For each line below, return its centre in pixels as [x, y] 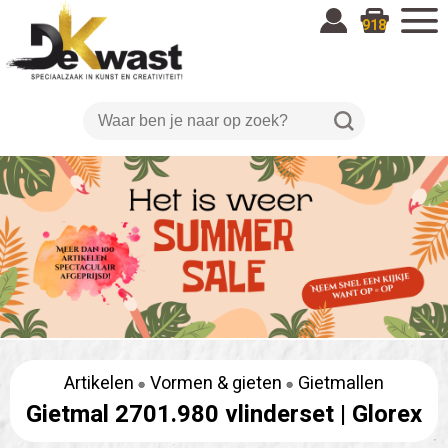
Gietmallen [341, 383]
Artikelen [99, 383]
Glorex [387, 414]
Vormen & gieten [216, 383]
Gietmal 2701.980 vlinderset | [189, 414]
